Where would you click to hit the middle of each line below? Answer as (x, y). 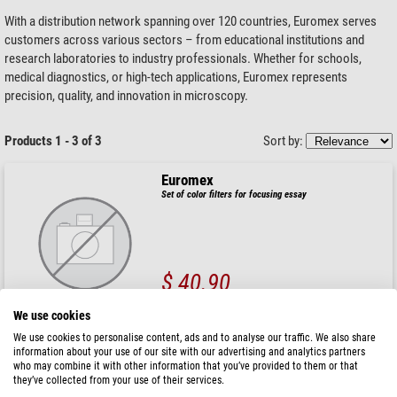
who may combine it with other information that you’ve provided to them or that (186, 366)
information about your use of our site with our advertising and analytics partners (189, 352)
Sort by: (284, 140)
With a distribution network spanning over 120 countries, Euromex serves (191, 21)
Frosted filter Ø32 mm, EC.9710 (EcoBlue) (241, 373)
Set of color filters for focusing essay (234, 194)
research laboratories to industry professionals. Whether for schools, (183, 58)
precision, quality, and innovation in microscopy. (126, 95)
